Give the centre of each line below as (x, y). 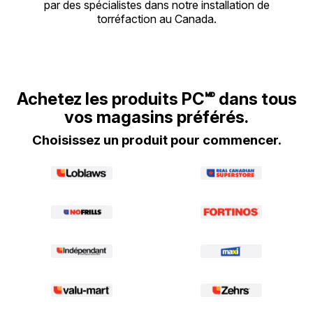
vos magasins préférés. (156, 117)
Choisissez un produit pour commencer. (156, 140)
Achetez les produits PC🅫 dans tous (156, 99)
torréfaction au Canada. (156, 19)
